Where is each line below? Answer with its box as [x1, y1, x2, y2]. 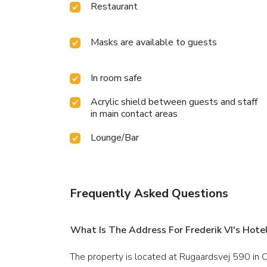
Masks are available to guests [91, 35, 217, 49]
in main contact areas [91, 107, 178, 120]
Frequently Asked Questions [70, 185, 228, 201]
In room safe [91, 71, 142, 85]
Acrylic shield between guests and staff [91, 95, 257, 108]
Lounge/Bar [91, 131, 139, 144]
